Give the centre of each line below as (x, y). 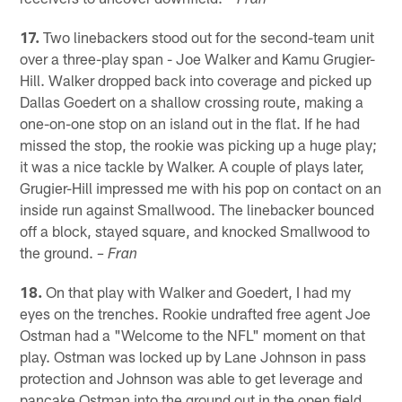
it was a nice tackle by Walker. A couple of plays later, (192, 166)
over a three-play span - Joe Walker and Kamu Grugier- (198, 59)
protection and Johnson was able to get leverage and (192, 378)
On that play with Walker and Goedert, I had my (197, 292)
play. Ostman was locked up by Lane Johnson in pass (193, 357)
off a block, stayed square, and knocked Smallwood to (195, 231)
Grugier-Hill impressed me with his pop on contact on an (201, 188)
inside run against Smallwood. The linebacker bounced (197, 210)
